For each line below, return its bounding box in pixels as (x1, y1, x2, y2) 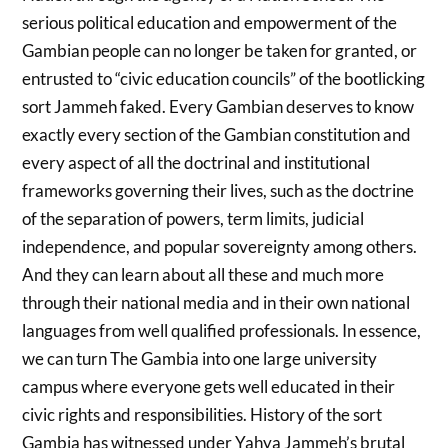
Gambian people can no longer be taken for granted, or (22, 40, 418, 62)
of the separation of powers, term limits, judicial (22, 208, 365, 230)
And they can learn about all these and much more (22, 264, 385, 286)
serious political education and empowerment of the (22, 12, 398, 34)
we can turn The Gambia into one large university (22, 348, 378, 370)
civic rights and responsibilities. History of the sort (22, 404, 383, 426)
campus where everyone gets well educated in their (22, 376, 396, 398)
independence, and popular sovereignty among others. (22, 236, 418, 258)
